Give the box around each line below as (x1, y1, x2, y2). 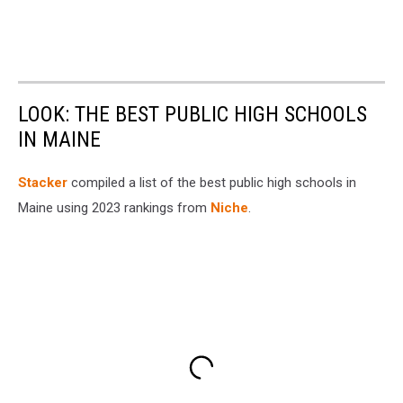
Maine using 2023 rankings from (18, 199, 210, 216)
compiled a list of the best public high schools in (67, 174, 356, 191)
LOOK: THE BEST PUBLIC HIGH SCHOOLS (18, 101, 367, 127)
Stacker (18, 174, 67, 191)
